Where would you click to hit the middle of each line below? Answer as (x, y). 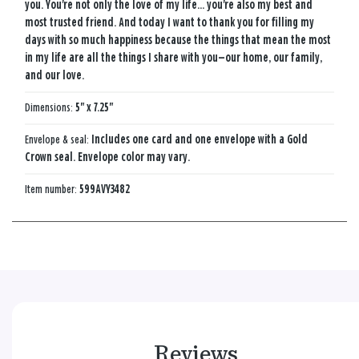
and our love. (54, 75)
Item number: (52, 189)
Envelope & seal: (58, 139)
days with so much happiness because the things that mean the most (178, 40)
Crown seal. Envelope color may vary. (107, 157)
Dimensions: (50, 107)
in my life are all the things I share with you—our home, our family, (173, 58)
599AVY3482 (105, 189)
